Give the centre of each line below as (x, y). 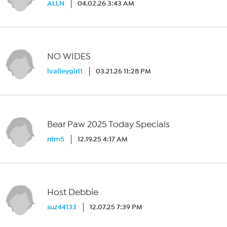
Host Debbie (73, 192)
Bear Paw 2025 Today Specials (109, 124)
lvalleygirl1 (65, 71)
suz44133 (62, 207)
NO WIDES (69, 56)
